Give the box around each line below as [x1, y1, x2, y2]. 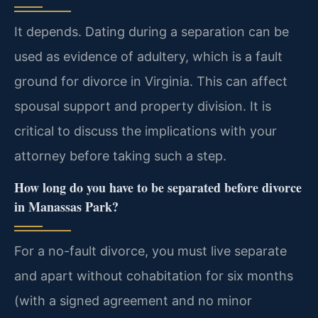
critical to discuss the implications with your [14, 123, 277, 138]
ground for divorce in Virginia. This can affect [14, 73, 287, 89]
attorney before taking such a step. [14, 148, 226, 163]
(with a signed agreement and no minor [14, 293, 252, 309]
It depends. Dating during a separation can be [14, 23, 289, 39]
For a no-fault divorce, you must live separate [14, 243, 287, 259]
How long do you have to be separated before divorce [14, 178, 302, 197]
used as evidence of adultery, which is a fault [14, 48, 283, 64]
